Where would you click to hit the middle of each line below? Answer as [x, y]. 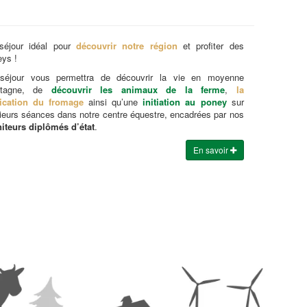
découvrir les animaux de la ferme [138, 90]
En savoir [211, 150]
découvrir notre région [126, 46]
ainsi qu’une [113, 102]
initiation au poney [185, 102]
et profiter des [210, 46]
